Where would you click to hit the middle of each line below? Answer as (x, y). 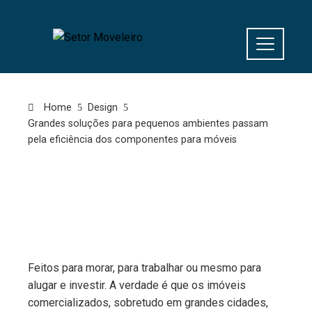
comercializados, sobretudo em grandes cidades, (148, 303)
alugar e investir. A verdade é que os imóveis (137, 285)
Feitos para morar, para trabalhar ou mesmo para (145, 268)
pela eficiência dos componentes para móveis (132, 140)
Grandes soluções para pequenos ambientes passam (148, 124)
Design (103, 108)
